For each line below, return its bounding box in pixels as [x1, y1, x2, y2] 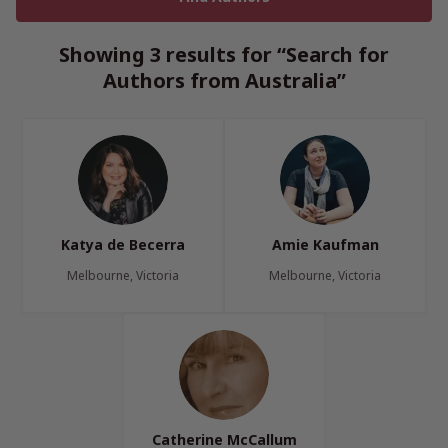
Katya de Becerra [61, 235, 185, 254]
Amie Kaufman [271, 235, 379, 254]
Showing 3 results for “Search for [59, 41, 389, 68]
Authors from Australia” [102, 67, 346, 94]
